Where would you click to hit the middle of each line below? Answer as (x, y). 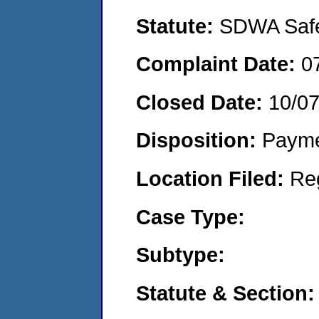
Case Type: (190, 216)
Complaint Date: (219, 64)
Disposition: (199, 140)
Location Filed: (213, 178)
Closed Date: (202, 102)
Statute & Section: (225, 293)
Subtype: (181, 255)
